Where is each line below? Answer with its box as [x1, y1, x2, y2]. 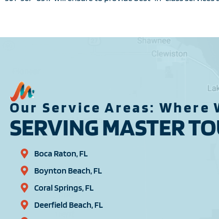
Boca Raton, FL [34, 148, 88, 159]
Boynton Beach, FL [34, 165, 102, 176]
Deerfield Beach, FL [34, 199, 103, 210]
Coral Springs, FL [34, 182, 93, 193]
